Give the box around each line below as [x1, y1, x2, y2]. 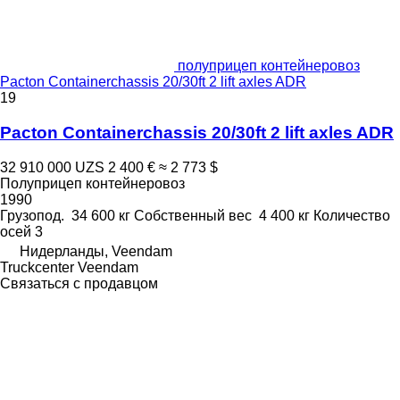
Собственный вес [134, 207, 252, 223]
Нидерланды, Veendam [20, 243, 172, 259]
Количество [313, 207, 390, 223]
